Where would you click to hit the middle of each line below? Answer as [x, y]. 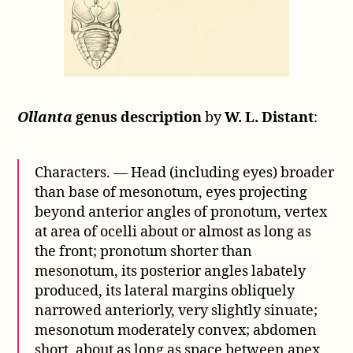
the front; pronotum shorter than [144, 252]
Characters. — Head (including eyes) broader [185, 173]
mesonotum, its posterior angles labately [171, 272]
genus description [137, 118]
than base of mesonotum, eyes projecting [171, 193]
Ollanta [45, 118]
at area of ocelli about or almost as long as [173, 232]
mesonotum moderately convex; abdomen [176, 331]
